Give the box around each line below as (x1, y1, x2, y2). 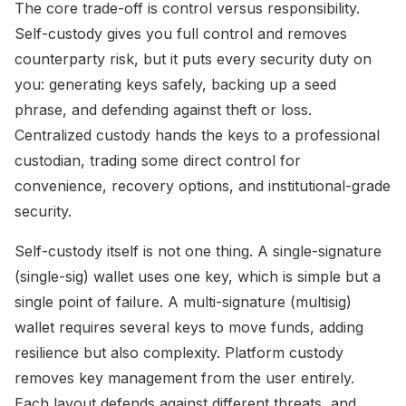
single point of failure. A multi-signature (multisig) (14, 292, 352, 311)
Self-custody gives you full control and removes (14, 24, 347, 43)
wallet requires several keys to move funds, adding (14, 317, 363, 336)
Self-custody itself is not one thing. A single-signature (14, 241, 382, 260)
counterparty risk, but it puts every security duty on (14, 49, 372, 68)
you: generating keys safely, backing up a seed (14, 74, 336, 93)
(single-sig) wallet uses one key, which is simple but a (14, 266, 381, 285)
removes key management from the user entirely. (14, 368, 354, 387)
